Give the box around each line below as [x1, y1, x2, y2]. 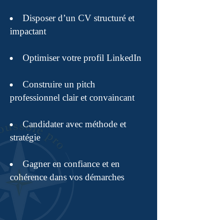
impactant [10, 26, 46, 36]
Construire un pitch [23, 79, 95, 89]
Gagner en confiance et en [23, 159, 120, 169]
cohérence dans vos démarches [10, 172, 124, 182]
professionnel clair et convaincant [10, 92, 135, 103]
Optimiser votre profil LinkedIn [23, 53, 141, 63]
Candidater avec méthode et [23, 119, 126, 129]
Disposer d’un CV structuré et [23, 13, 135, 23]
